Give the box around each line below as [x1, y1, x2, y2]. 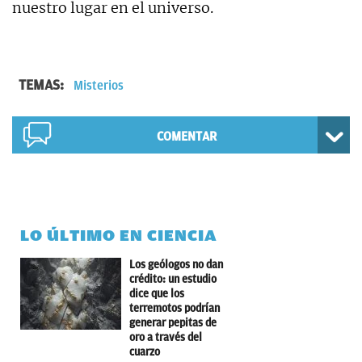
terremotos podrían [129, 302, 220, 315]
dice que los [129, 288, 184, 301]
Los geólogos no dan [129, 259, 223, 271]
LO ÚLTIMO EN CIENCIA [20, 226, 217, 246]
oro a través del [129, 331, 202, 344]
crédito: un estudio [129, 273, 217, 286]
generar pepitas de [129, 317, 217, 330]
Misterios [74, 78, 124, 94]
